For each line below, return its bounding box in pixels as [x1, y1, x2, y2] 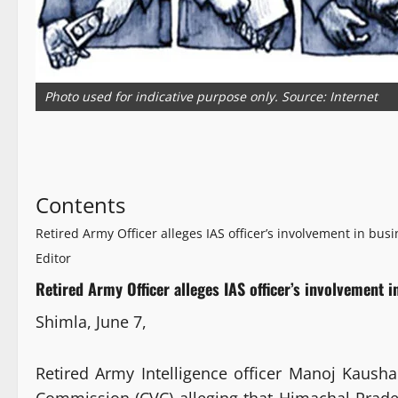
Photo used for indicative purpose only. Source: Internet [44, 88, 378, 106]
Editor [36, 250, 71, 267]
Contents [36, 190, 125, 220]
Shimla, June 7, [36, 311, 147, 333]
